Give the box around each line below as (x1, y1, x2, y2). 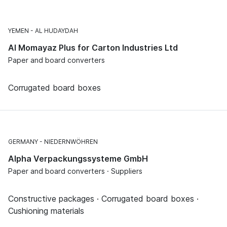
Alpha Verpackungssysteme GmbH (8, 153, 148, 164)
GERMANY (8, 137, 38, 145)
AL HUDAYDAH (35, 26, 78, 34)
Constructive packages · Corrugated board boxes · (8, 193, 199, 204)
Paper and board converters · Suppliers (8, 166, 142, 175)
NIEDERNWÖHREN (44, 137, 98, 145)
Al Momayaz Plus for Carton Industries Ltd (8, 42, 178, 53)
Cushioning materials (8, 205, 84, 216)
